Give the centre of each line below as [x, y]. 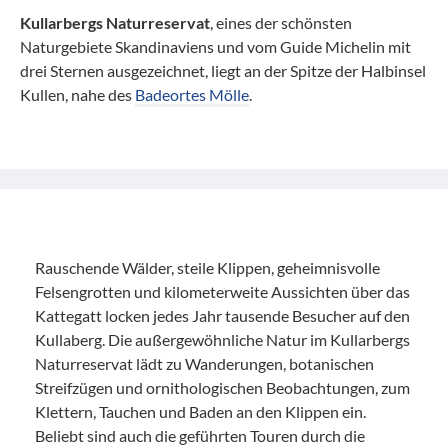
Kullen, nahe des [77, 94]
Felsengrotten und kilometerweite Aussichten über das [222, 291]
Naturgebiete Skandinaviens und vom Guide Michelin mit [215, 46]
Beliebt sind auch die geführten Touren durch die [200, 435]
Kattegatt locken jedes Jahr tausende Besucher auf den [222, 315]
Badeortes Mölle [192, 94]
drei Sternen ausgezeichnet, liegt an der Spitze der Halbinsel [223, 70]
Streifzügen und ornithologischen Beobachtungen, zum [222, 387]
